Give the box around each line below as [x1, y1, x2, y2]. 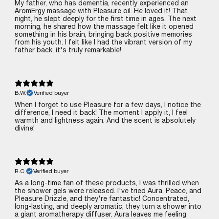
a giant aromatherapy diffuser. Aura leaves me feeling [15, 210, 186, 218]
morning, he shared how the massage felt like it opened [15, 22, 194, 30]
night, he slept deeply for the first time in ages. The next [15, 14, 197, 22]
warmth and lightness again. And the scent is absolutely [15, 116, 196, 124]
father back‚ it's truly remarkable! [15, 45, 121, 54]
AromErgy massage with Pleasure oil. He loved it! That [15, 6, 188, 15]
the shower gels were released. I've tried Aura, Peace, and [15, 186, 201, 195]
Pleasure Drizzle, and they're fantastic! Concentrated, [15, 194, 189, 202]
